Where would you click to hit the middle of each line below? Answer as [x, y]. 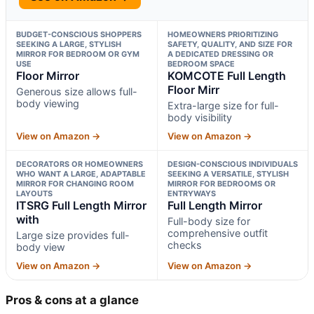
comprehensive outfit [217, 233]
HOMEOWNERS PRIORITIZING [223, 34]
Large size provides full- [73, 235]
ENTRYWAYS [191, 193]
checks [184, 245]
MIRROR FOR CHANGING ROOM [75, 183]
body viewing [48, 103]
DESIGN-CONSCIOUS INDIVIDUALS [232, 164]
